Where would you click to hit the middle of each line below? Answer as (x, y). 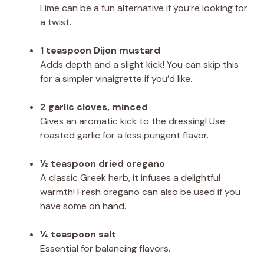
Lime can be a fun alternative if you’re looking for (144, 8)
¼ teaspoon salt (78, 234)
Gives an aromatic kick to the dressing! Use (133, 121)
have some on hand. (83, 206)
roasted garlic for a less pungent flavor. (124, 135)
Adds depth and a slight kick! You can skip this (139, 64)
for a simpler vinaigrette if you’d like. (116, 78)
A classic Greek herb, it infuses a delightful (130, 177)
